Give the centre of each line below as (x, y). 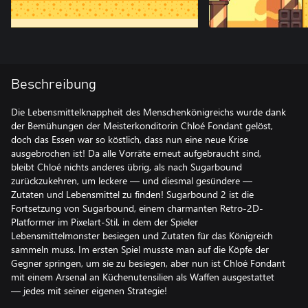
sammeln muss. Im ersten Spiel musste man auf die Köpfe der (140, 249)
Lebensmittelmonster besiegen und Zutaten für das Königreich (142, 235)
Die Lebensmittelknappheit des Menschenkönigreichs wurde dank (148, 112)
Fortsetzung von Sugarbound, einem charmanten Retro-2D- (137, 208)
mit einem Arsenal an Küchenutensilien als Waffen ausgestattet (143, 277)
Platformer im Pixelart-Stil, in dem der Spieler (104, 222)
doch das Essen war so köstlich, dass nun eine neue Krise (130, 139)
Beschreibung (54, 85)
